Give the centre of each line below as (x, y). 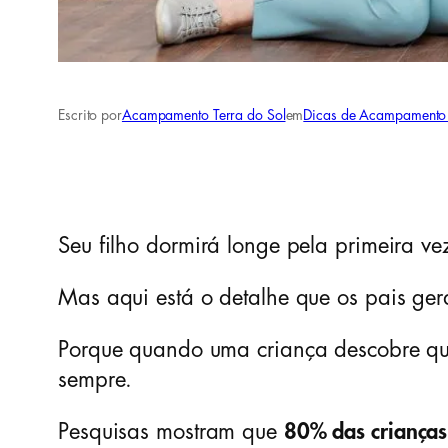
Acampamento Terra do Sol (203, 115)
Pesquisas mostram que (171, 432)
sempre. (95, 380)
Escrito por (90, 115)
